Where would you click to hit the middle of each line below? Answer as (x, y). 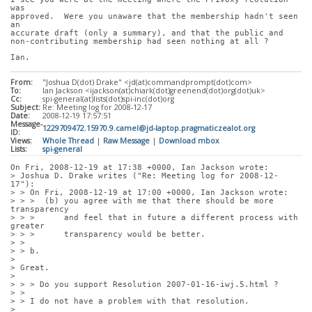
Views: (21, 141)
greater (28, 226)
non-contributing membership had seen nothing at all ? (140, 41)
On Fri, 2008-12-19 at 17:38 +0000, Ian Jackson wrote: (140, 168)
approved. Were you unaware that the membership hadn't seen (154, 16)
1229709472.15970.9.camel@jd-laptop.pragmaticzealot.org (149, 128)
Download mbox (189, 141)
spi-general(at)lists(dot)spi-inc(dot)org (108, 99)
